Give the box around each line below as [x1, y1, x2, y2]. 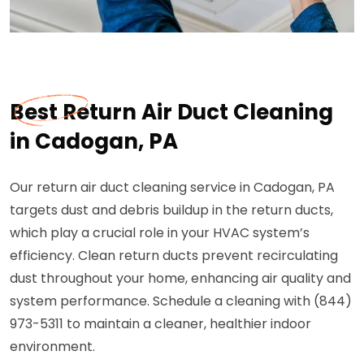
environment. [10, 337, 95, 356]
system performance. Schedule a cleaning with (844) [10, 292, 352, 310]
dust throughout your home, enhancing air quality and [10, 269, 351, 288]
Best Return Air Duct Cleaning [10, 97, 333, 127]
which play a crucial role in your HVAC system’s [10, 223, 310, 242]
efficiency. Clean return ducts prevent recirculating [10, 246, 338, 265]
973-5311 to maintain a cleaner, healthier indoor [10, 314, 311, 333]
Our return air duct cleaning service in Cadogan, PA [10, 178, 335, 197]
